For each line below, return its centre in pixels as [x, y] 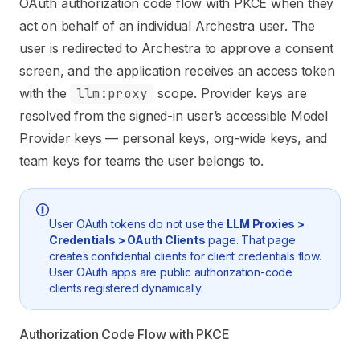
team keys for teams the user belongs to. [141, 161]
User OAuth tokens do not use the [138, 223]
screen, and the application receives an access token [177, 71]
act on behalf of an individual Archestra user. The [167, 26]
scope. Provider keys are [230, 93]
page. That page [250, 239]
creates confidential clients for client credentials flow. [185, 256]
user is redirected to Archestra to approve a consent [176, 48]
